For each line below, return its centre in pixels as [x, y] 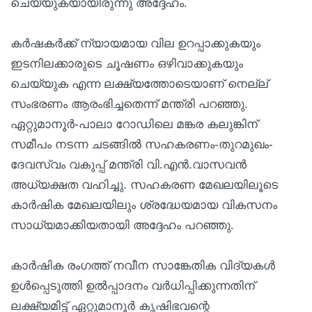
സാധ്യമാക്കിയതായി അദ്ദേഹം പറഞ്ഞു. [122, 225]
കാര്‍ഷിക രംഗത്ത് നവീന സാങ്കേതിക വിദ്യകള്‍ [143, 265]
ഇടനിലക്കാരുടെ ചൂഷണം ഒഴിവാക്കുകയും [127, 63]
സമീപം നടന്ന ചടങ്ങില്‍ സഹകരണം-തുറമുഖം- [142, 144]
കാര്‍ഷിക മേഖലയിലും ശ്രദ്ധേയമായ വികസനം [144, 205]
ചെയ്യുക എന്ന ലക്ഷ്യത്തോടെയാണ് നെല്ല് [139, 84]
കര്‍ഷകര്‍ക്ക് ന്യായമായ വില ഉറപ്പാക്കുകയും [135, 43]
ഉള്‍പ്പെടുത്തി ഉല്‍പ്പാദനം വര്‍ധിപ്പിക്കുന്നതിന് [133, 286]
